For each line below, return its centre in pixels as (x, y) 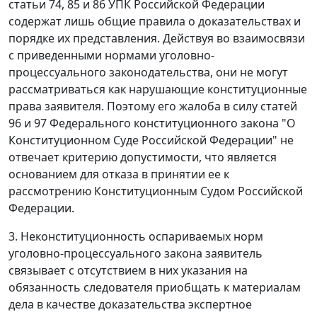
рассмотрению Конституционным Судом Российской (156, 191)
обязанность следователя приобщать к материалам (155, 288)
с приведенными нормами (84, 56)
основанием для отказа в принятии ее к (119, 174)
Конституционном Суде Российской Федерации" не (151, 140)
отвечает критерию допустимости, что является (143, 157)
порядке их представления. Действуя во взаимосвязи (157, 39)
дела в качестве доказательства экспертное (130, 305)
